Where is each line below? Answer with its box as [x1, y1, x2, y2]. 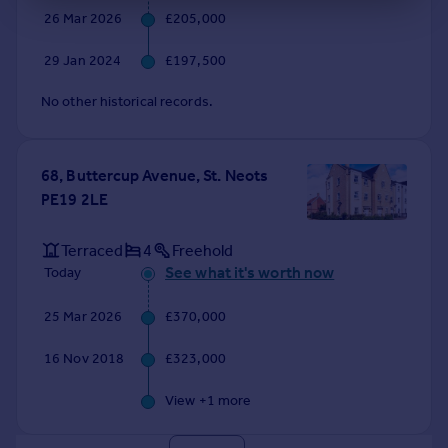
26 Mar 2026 [44, 10, 123, 27]
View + [165, 392, 207, 409]
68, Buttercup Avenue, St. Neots [41, 166, 269, 185]
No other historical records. [41, 93, 213, 110]
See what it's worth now [165, 263, 335, 282]
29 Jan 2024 [44, 52, 122, 69]
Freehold [172, 240, 233, 260]
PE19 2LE [41, 190, 108, 209]
